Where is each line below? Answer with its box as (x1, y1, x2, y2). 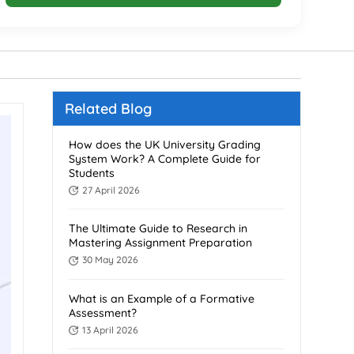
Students (69, 166, 115, 180)
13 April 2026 (80, 323, 139, 336)
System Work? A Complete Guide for (69, 152, 262, 166)
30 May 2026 (80, 254, 139, 266)
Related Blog (65, 100, 153, 118)
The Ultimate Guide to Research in (69, 221, 248, 236)
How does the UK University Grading (69, 137, 262, 152)
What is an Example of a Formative (69, 291, 255, 306)
